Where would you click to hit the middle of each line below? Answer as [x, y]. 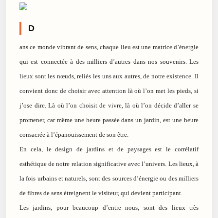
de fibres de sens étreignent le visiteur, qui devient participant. [101, 193]
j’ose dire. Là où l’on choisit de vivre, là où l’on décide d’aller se [109, 105]
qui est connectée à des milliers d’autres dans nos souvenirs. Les [109, 61]
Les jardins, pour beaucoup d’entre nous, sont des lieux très [109, 207]
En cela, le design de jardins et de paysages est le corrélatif [109, 149]
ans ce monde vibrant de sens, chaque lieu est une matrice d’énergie [109, 47]
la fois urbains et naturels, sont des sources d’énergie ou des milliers [109, 178]
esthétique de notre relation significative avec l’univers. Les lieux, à [109, 163]
